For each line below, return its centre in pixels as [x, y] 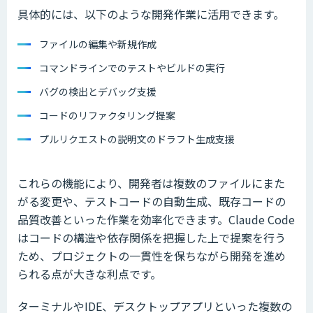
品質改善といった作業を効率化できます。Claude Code [156, 219]
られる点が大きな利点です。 [89, 274]
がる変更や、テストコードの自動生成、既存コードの [152, 201]
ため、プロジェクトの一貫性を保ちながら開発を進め [152, 255]
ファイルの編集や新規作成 [98, 44]
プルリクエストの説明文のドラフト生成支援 [137, 139]
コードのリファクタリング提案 [107, 115]
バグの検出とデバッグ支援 [98, 91]
